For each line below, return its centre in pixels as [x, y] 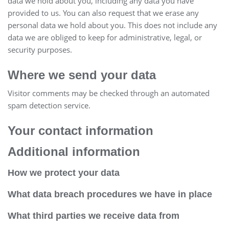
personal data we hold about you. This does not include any [112, 25]
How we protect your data [64, 173]
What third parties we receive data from [94, 215]
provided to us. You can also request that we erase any [103, 13]
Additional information [74, 151]
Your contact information [81, 130]
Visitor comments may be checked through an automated [109, 93]
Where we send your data [82, 75]
